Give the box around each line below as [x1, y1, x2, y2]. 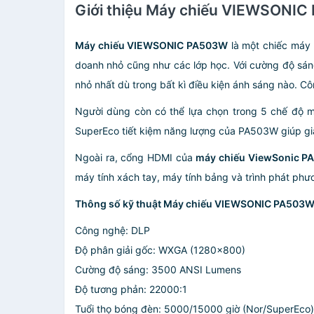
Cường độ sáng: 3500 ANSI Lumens [75, 264, 241, 275]
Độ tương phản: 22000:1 [75, 283, 187, 295]
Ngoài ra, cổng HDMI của [75, 151, 196, 163]
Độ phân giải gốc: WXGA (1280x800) [75, 244, 245, 256]
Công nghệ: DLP [75, 224, 150, 236]
